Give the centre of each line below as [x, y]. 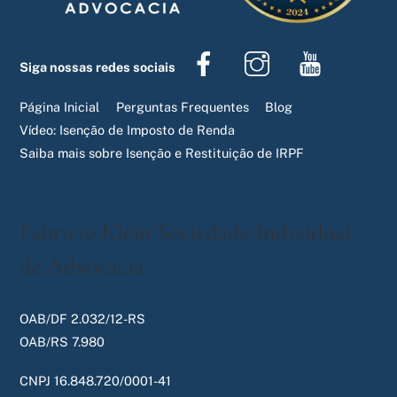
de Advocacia [82, 266]
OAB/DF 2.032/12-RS [83, 318]
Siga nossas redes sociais [98, 67]
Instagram [313, 51]
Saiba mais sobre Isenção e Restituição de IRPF [162, 152]
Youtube [361, 51]
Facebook [259, 51]
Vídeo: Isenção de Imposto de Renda [128, 129]
